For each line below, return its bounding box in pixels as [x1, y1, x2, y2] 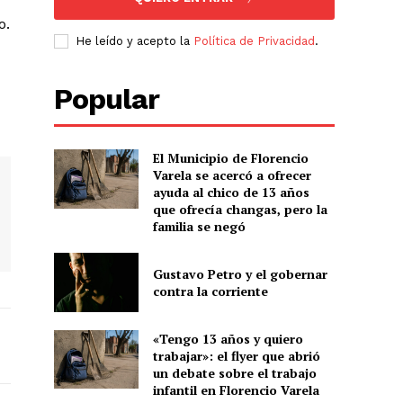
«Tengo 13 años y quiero [152, 329, 303, 347]
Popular [54, 82, 160, 117]
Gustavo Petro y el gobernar [152, 264, 327, 282]
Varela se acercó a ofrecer [152, 166, 311, 184]
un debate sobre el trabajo [152, 363, 317, 381]
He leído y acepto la [76, 34, 194, 49]
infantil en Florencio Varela [152, 381, 319, 399]
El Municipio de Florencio [152, 149, 309, 167]
